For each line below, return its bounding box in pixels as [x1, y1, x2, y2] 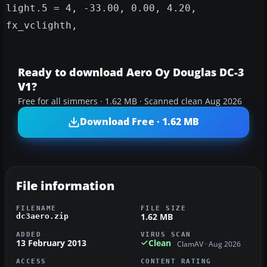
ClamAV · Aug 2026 [177, 240, 241, 249]
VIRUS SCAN [141, 230, 191, 238]
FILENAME [16, 204, 57, 212]
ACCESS [16, 257, 46, 265]
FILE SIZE [141, 204, 187, 212]
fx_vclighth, [6, 19, 77, 31]
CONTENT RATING [141, 257, 212, 265]
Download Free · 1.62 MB [79, 115, 200, 129]
